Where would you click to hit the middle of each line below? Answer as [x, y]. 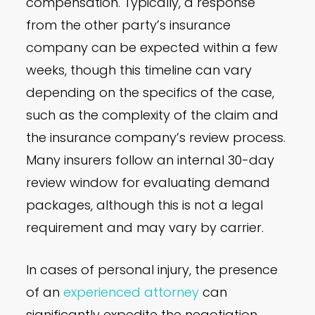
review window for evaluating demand [148, 183]
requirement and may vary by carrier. [145, 228]
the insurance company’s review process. [156, 138]
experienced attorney [131, 292]
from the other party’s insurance [129, 25]
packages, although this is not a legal [145, 205]
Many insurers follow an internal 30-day [150, 160]
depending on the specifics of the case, [150, 93]
